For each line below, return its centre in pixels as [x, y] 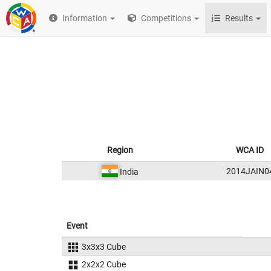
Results [239, 18]
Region [120, 150]
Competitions [165, 18]
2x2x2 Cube [103, 264]
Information [85, 18]
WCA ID [250, 150]
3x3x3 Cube [103, 247]
